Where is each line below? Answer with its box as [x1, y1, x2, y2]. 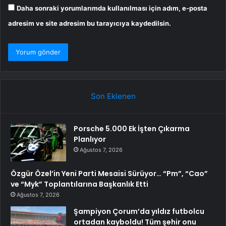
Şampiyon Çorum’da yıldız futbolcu [74, 206, 204, 216]
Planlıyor [74, 134, 106, 144]
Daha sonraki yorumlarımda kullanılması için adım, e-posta [17, 4, 207, 12]
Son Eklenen [90, 91, 136, 101]
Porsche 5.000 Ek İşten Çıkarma [74, 123, 190, 134]
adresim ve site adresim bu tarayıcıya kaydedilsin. [8, 19, 171, 27]
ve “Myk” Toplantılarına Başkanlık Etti [11, 179, 148, 189]
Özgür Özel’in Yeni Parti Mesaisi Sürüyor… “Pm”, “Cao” [11, 168, 208, 179]
